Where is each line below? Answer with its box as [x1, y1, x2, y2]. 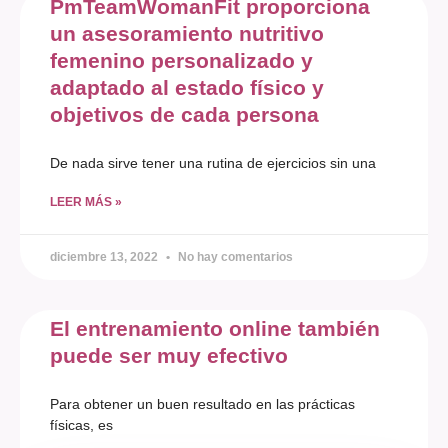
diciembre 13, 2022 [50, 250, 161, 265]
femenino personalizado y [50, 49, 313, 73]
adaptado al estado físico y [50, 76, 324, 100]
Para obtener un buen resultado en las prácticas [50, 396, 355, 413]
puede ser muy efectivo [50, 344, 288, 368]
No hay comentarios [175, 250, 293, 265]
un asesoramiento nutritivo [50, 22, 324, 46]
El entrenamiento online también [50, 317, 380, 341]
